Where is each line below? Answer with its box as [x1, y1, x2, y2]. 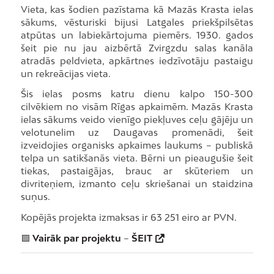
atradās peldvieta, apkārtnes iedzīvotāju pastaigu [20, 54, 254, 66]
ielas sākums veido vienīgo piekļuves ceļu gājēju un [20, 114, 254, 125]
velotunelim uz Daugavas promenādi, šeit [20, 127, 254, 138]
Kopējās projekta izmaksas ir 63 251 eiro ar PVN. [20, 212, 237, 223]
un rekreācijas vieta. [20, 67, 111, 79]
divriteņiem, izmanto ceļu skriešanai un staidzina [20, 178, 254, 190]
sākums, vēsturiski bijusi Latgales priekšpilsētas [20, 16, 254, 28]
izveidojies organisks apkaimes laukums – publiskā [20, 139, 254, 151]
